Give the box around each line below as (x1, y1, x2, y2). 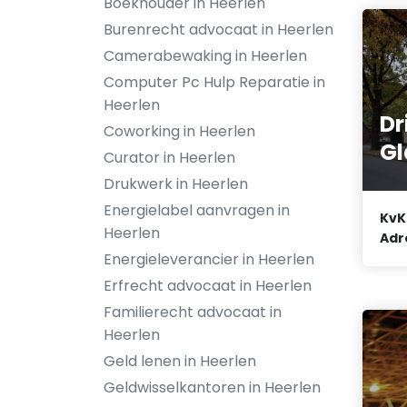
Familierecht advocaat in (104, 302, 282, 323)
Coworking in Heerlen (104, 121, 255, 142)
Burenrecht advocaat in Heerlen (104, 19, 333, 40)
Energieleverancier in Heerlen (104, 249, 314, 270)
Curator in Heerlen (104, 147, 235, 168)
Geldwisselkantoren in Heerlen (104, 377, 321, 398)
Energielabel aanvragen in (104, 200, 290, 221)
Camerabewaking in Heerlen (104, 45, 307, 66)
